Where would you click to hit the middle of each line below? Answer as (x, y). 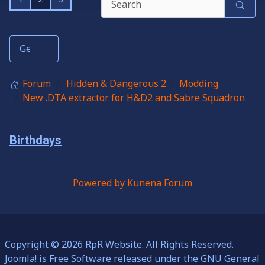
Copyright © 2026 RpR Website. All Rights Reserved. (119, 244)
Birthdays (35, 140)
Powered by (99, 182)
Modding (199, 83)
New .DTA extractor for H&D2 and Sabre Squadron (134, 97)
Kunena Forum (160, 182)
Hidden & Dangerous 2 (116, 83)
